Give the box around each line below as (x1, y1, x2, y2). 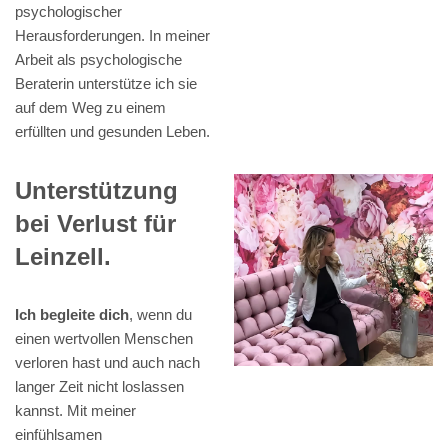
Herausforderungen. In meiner (15, 27, 210, 45)
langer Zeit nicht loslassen (15, 378, 184, 396)
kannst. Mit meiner (15, 402, 136, 420)
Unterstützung (15, 177, 178, 205)
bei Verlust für (15, 210, 176, 238)
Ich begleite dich (15, 306, 129, 324)
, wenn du (129, 306, 192, 324)
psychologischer (15, 3, 122, 21)
